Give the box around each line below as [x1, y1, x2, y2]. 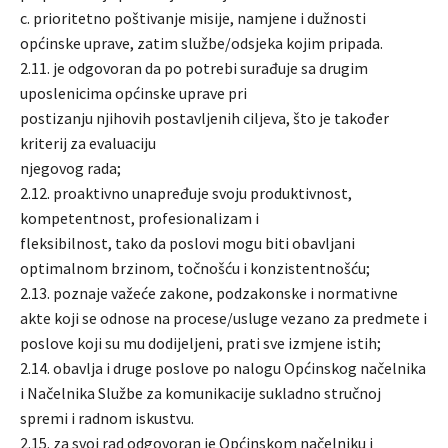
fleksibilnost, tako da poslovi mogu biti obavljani [20, 232, 355, 253]
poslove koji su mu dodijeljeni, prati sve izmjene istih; [20, 332, 381, 353]
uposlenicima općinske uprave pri [20, 82, 247, 103]
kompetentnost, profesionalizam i [20, 207, 259, 228]
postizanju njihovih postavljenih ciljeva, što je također [20, 107, 389, 128]
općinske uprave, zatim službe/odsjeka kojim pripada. [20, 32, 383, 53]
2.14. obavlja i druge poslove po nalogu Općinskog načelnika [20, 357, 426, 378]
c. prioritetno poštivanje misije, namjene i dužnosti [20, 7, 366, 28]
